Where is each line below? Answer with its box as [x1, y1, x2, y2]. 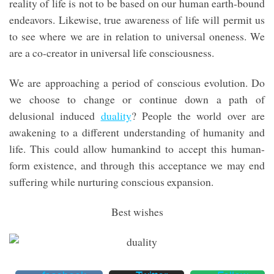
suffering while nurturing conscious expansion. [9, 174, 213, 189]
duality [100, 108, 131, 123]
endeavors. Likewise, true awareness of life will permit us [9, 12, 265, 27]
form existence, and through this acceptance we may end [9, 157, 265, 172]
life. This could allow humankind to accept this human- [9, 141, 265, 156]
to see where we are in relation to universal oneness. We [9, 28, 265, 43]
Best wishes [111, 204, 163, 219]
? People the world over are [131, 108, 265, 123]
